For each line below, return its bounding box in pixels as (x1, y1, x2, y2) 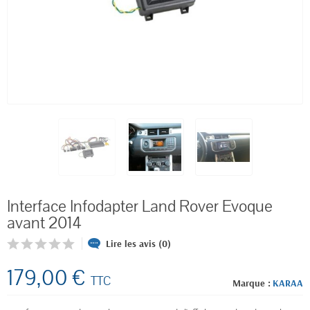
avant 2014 (7, 212, 82, 234)
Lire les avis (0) (106, 237, 171, 250)
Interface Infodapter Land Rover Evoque (7, 195, 273, 217)
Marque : (232, 277, 271, 289)
